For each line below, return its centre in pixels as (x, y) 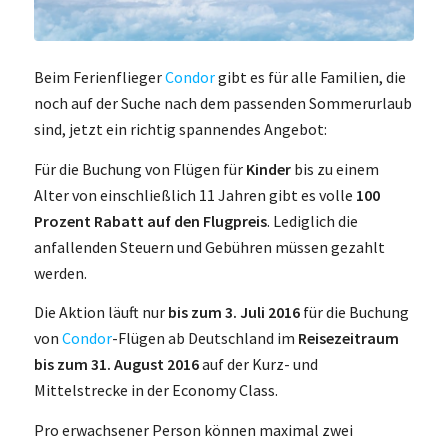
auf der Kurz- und (258, 364)
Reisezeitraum (348, 338)
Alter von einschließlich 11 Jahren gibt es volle (194, 194)
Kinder (268, 168)
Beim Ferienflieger (99, 77)
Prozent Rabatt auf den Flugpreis (150, 220)
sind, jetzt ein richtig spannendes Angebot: (180, 129)
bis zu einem (334, 168)
